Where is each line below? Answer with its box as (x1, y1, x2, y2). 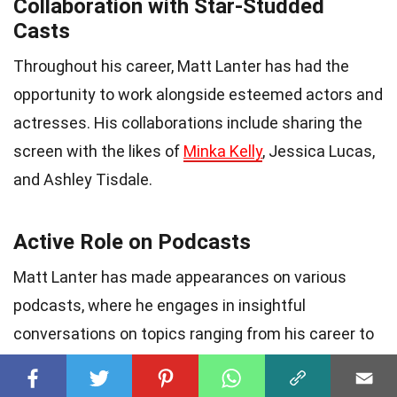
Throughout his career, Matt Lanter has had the (13, 56, 349, 75)
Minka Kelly (183, 141, 262, 160)
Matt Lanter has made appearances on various (13, 267, 346, 286)
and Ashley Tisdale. (13, 169, 152, 189)
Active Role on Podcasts (13, 229, 251, 254)
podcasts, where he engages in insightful (13, 295, 306, 315)
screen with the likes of (13, 141, 183, 160)
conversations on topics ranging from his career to (13, 323, 374, 343)
